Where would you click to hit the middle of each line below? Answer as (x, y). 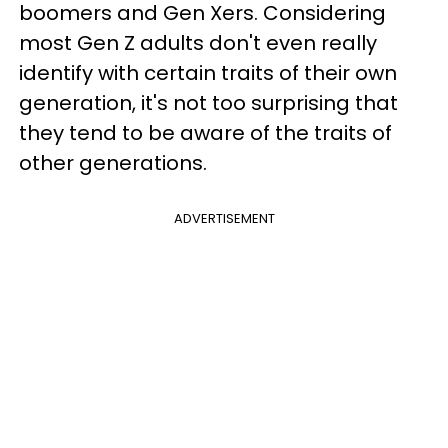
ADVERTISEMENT (224, 218)
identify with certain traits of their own (208, 73)
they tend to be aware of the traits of (205, 133)
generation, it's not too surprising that (208, 103)
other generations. (115, 163)
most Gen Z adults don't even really (198, 43)
